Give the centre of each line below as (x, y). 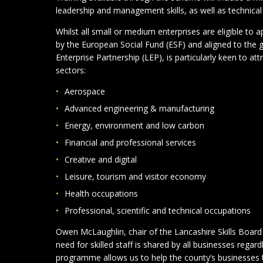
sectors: (71, 70)
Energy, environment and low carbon (135, 126)
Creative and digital (101, 160)
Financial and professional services (131, 143)
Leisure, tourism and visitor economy (136, 177)
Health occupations (102, 194)
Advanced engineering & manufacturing (140, 109)
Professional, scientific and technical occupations (158, 211)
